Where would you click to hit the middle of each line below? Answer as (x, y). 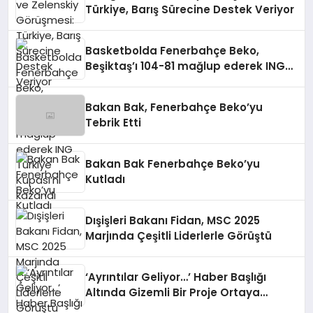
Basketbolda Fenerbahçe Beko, (173, 51)
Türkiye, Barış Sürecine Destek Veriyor (190, 9)
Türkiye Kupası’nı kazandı (156, 81)
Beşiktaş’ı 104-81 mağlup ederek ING (185, 66)
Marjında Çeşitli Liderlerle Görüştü (179, 236)
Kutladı (105, 179)
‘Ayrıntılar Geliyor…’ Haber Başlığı (176, 277)
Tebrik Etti (114, 123)
